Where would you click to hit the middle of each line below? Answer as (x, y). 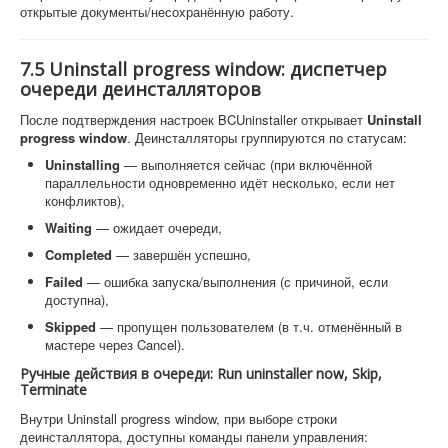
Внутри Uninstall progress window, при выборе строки (178, 418)
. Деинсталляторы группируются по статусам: (267, 137)
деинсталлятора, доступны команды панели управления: (194, 436)
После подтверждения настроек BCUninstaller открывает (193, 119)
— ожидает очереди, (157, 227)
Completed (78, 254)
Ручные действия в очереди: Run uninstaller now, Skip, (201, 373)
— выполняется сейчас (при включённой (246, 164)
